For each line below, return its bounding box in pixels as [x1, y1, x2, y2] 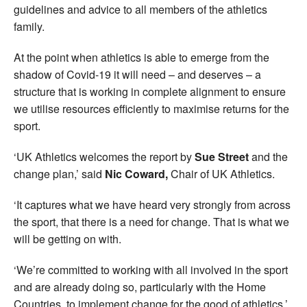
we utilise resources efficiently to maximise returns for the [14, 100, 289, 116]
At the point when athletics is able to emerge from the [14, 49, 269, 65]
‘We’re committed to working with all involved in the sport [14, 261, 288, 278]
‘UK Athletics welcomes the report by [14, 148, 195, 164]
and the [249, 148, 288, 164]
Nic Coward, [105, 165, 168, 182]
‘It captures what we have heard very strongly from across [14, 196, 291, 212]
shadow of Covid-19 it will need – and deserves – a [14, 66, 261, 82]
